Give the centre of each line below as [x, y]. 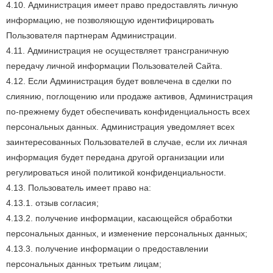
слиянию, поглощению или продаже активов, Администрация [129, 96]
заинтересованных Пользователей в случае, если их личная [127, 142]
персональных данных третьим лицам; [84, 264]
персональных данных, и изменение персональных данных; [127, 233]
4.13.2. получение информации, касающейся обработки [119, 218]
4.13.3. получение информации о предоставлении [107, 249]
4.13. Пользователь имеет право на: [79, 188]
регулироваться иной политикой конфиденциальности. [116, 172]
